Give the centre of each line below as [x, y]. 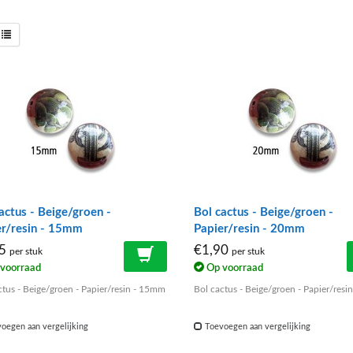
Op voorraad [233, 268]
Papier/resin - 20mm [249, 229]
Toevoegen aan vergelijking [256, 326]
